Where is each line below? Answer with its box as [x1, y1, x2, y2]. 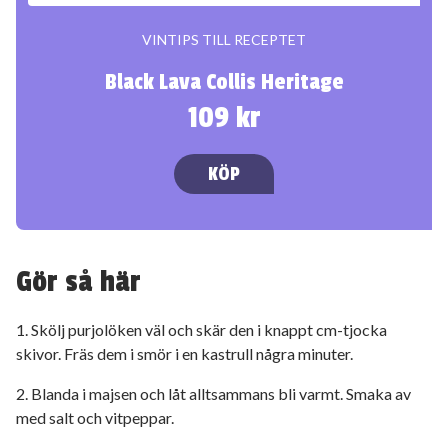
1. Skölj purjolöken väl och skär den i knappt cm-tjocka [16, 319, 387, 339]
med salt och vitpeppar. [16, 407, 174, 427]
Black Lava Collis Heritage [104, 68, 344, 95]
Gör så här [16, 263, 141, 300]
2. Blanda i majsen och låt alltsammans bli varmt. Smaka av [16, 383, 411, 403]
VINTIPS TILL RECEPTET [142, 30, 306, 48]
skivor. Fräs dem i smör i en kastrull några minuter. [16, 343, 353, 363]
